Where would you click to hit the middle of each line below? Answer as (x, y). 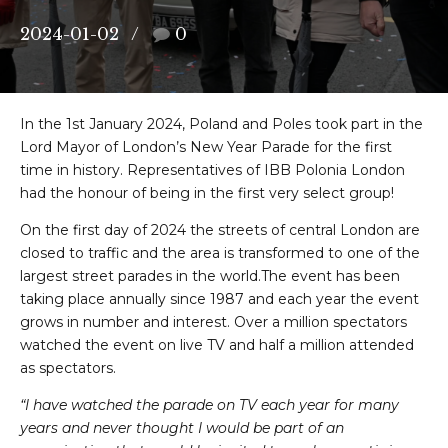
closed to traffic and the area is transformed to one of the (220, 253)
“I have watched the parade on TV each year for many (209, 405)
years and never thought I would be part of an (182, 428)
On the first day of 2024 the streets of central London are (220, 230)
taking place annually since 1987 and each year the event (219, 299)
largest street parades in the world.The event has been (210, 276)
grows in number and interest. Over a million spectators (213, 322)
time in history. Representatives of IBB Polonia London (212, 170)
